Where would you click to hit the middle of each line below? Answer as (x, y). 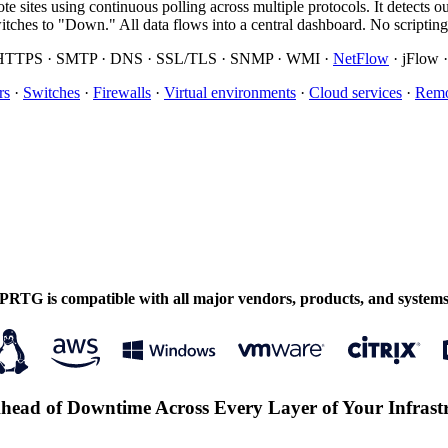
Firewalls (122, 92)
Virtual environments (230, 92)
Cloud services (355, 92)
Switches (51, 92)
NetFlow (361, 58)
